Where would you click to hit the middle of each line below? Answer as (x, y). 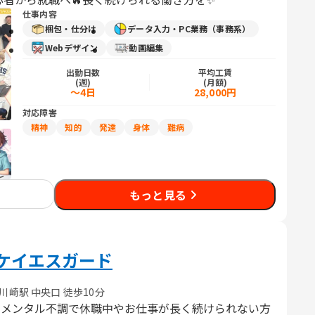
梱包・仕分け (71, 29)
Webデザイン (72, 48)
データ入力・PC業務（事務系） (189, 29)
